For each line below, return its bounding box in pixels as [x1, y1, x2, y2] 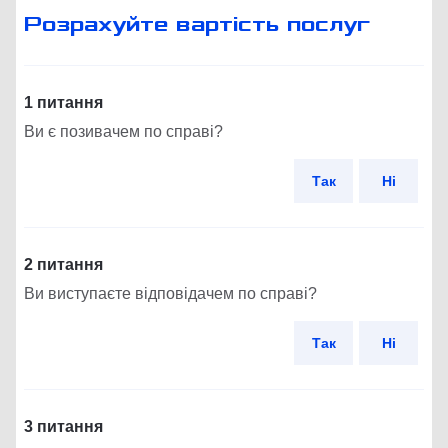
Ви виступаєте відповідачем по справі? [24, 285, 317, 303]
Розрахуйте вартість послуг [24, 13, 371, 37]
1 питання [24, 94, 103, 112]
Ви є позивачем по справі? [24, 123, 223, 141]
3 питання [24, 418, 103, 436]
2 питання [24, 256, 103, 274]
